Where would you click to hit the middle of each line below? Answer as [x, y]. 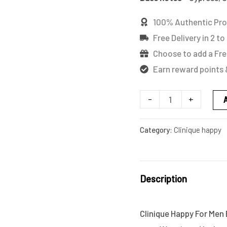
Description [163, 179]
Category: [157, 130]
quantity [155, 9]
